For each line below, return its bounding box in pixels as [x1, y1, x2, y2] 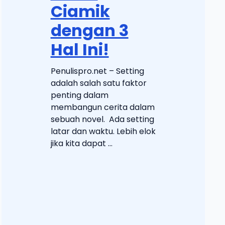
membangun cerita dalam [50, 101, 155, 114]
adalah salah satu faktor [50, 77, 147, 89]
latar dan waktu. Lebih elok [50, 126, 156, 138]
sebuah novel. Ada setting [50, 114, 154, 126]
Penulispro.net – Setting [50, 65, 144, 77]
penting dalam [50, 89, 108, 101]
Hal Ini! [50, 38, 109, 61]
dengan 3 [50, 19, 129, 42]
